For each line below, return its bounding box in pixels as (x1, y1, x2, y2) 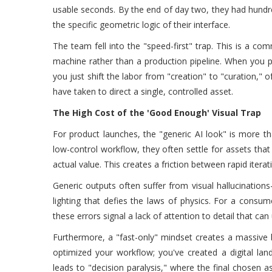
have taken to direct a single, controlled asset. (53, 86, 233, 97)
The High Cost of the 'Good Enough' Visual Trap (53, 107, 261, 118)
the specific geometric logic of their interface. (53, 19, 230, 30)
